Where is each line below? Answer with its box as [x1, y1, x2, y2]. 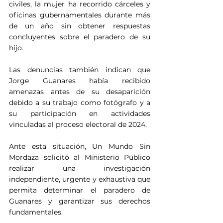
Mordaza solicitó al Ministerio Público [9, 152, 150, 162]
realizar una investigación [9, 163, 150, 173]
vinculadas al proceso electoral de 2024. [9, 119, 147, 129]
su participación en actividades [9, 109, 150, 118]
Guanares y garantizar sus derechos [9, 196, 150, 206]
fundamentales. [9, 207, 63, 217]
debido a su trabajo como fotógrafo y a [9, 98, 150, 107]
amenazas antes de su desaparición [9, 87, 150, 96]
